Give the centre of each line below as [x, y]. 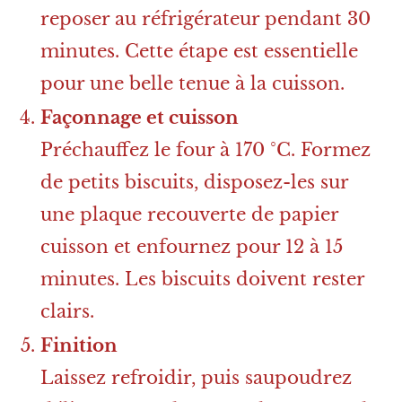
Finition [79, 346]
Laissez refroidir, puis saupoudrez [196, 378]
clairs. [67, 312]
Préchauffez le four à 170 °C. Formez [205, 150]
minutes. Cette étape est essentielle [199, 52]
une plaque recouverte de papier [189, 215]
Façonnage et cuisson [140, 118]
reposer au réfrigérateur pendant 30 [205, 19]
